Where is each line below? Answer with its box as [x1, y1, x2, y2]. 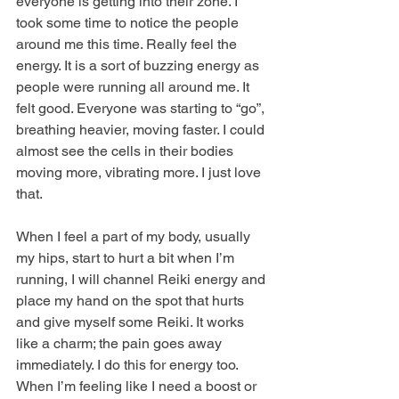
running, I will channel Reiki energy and [16, 271, 269, 288]
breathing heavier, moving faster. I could [16, 121, 268, 138]
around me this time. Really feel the [16, 36, 240, 53]
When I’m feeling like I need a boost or [16, 378, 260, 395]
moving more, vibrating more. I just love [16, 164, 265, 181]
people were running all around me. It [16, 78, 253, 95]
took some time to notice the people [16, 14, 242, 31]
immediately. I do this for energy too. [16, 356, 241, 373]
